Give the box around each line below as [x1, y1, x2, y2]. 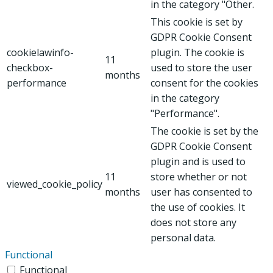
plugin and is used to [151, 154, 246, 168]
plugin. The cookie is [151, 45, 244, 59]
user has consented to [151, 185, 252, 199]
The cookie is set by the [151, 124, 258, 138]
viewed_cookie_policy [7, 177, 102, 191]
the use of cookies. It [151, 200, 245, 214]
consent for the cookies [151, 76, 258, 90]
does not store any [151, 215, 236, 229]
